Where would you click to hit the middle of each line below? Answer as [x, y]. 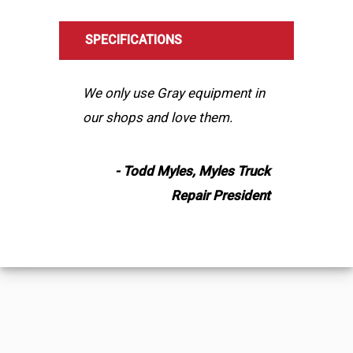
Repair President [221, 196]
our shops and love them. [158, 118]
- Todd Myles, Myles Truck [193, 171]
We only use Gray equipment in [174, 93]
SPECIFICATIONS [134, 39]
